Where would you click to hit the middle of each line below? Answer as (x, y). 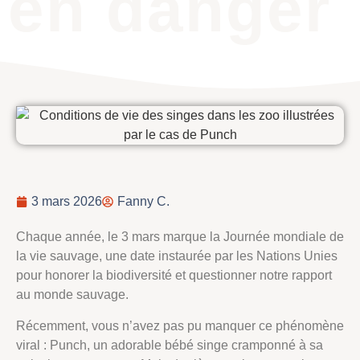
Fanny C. (143, 202)
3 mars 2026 (67, 202)
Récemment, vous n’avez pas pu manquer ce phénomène (180, 325)
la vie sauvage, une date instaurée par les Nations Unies (177, 256)
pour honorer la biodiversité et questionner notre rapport (174, 276)
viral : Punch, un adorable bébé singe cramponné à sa (170, 345)
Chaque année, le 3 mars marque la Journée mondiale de (180, 237)
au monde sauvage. (72, 295)
